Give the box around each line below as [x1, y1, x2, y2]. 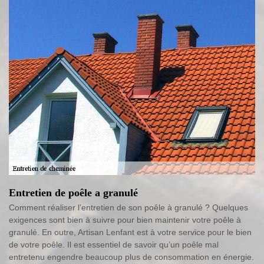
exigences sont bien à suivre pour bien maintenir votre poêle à [9, 215, 241, 225]
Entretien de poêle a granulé [9, 187, 138, 199]
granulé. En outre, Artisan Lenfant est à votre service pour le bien [9, 227, 252, 237]
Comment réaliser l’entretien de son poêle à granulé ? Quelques [9, 203, 248, 213]
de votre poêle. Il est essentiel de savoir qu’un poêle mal [9, 240, 219, 250]
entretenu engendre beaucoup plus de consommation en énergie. [9, 252, 254, 262]
